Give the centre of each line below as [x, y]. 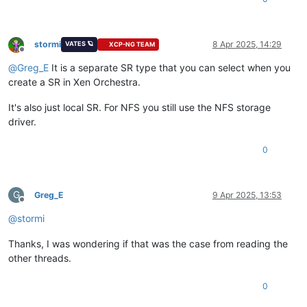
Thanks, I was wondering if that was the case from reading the [148, 243]
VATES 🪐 [79, 43]
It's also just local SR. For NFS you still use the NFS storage [139, 107]
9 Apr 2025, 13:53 [247, 195]
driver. [22, 121]
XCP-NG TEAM [132, 45]
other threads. [40, 258]
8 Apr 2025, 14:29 [247, 44]
